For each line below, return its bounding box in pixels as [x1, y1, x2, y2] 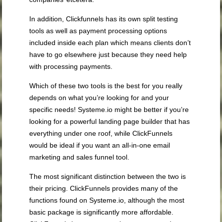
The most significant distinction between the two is [29, 172, 186, 181]
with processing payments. [29, 62, 113, 71]
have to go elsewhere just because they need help [29, 51, 187, 59]
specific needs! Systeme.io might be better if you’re [29, 106, 189, 114]
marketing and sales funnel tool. [29, 153, 130, 162]
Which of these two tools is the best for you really [29, 82, 183, 90]
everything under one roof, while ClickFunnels [29, 129, 173, 138]
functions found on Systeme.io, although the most [29, 196, 185, 205]
